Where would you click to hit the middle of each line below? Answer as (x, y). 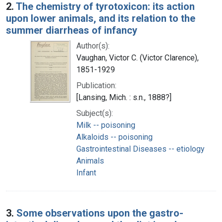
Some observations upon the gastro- (100, 213)
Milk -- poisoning (106, 125)
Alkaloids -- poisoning (114, 137)
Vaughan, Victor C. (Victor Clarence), (138, 57)
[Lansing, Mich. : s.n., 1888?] (124, 97)
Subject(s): (95, 113)
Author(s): (93, 46)
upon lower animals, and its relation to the (101, 18)
